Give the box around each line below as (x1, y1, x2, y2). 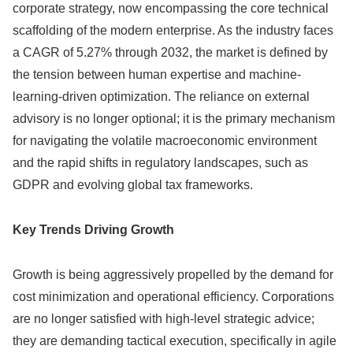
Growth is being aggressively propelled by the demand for (13, 267, 333, 281)
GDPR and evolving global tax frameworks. (13, 178, 253, 192)
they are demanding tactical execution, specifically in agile (13, 333, 336, 347)
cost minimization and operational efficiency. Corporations (13, 289, 334, 303)
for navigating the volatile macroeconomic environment (13, 134, 317, 148)
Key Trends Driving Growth (13, 223, 174, 237)
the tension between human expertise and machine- (13, 68, 301, 82)
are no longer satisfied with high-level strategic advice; (13, 311, 314, 325)
